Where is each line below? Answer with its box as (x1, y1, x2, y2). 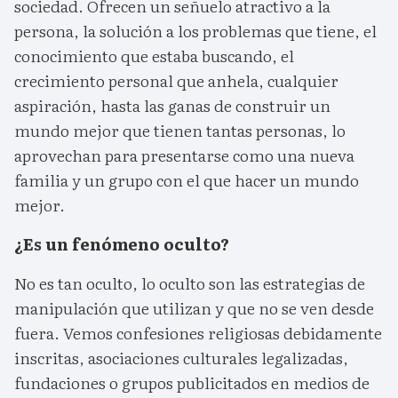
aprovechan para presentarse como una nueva (14, 143, 354, 168)
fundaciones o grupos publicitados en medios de (14, 370, 370, 395)
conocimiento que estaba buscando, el (14, 44, 294, 68)
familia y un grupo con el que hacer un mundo (14, 168, 359, 193)
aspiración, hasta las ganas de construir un (14, 93, 330, 118)
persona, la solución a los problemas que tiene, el (14, 19, 377, 44)
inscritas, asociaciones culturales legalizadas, (14, 346, 348, 370)
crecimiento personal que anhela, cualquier (14, 68, 338, 93)
